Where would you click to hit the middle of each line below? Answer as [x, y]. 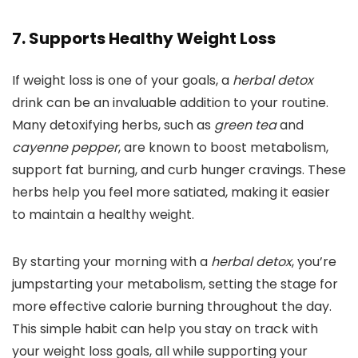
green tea [245, 125]
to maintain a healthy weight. [103, 215]
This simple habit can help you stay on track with [165, 329]
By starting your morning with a [111, 262]
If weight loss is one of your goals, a [122, 81]
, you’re [314, 262]
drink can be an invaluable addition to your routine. [170, 103]
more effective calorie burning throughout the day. [172, 307]
